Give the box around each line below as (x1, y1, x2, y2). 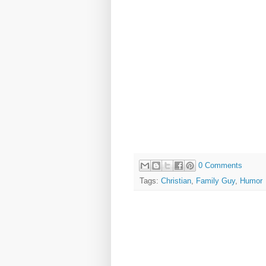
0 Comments (198, 160, 242, 170)
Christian (161, 176, 191, 186)
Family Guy (196, 176, 235, 186)
